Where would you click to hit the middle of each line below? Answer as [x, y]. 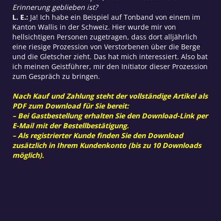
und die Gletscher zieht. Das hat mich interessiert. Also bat [110, 56]
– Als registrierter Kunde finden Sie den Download [97, 135]
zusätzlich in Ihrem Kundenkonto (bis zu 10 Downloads [107, 145]
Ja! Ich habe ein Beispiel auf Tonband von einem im [114, 17]
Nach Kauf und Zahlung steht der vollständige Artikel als [110, 96]
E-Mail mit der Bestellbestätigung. [70, 125]
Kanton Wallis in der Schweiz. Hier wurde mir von [94, 27]
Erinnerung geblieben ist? [55, 7]
